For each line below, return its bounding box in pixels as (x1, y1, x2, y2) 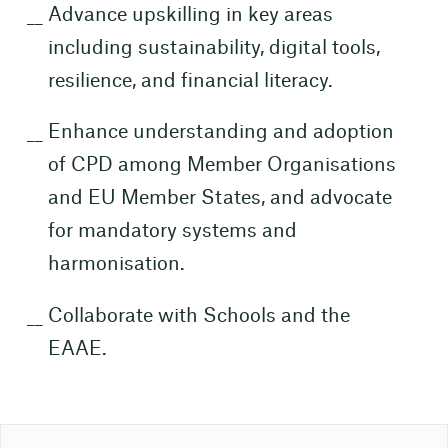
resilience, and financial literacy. (47, 71, 333, 91)
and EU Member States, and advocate (47, 189, 392, 209)
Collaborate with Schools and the (47, 307, 350, 327)
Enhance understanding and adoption (47, 123, 394, 143)
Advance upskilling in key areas (47, 5, 333, 25)
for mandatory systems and (47, 222, 297, 242)
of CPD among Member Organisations (47, 156, 396, 176)
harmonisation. (47, 255, 185, 275)
